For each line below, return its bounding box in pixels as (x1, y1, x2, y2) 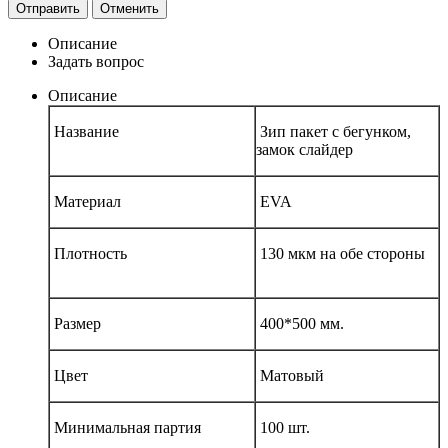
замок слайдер (256, 141, 353, 159)
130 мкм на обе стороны (256, 245, 429, 263)
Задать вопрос (48, 53, 144, 71)
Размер (50, 315, 105, 333)
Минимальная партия (50, 419, 201, 437)
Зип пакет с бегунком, (256, 123, 411, 141)
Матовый (256, 367, 324, 385)
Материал (50, 193, 133, 211)
